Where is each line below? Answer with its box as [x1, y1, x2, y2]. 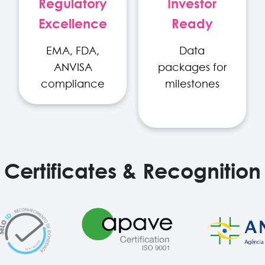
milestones [164, 76, 219, 91]
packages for [157, 59, 227, 75]
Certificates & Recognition [4, 155, 261, 185]
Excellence [38, 13, 108, 33]
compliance [41, 76, 105, 91]
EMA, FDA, [46, 43, 100, 58]
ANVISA [53, 59, 92, 75]
